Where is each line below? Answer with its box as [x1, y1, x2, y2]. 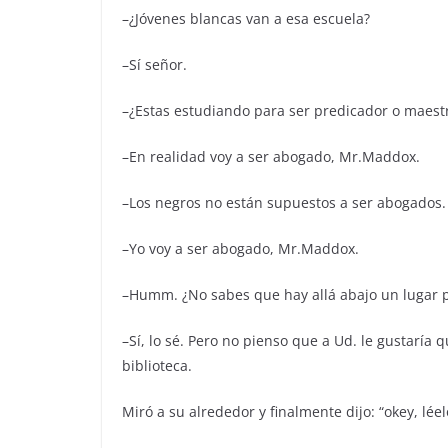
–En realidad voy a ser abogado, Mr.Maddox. [122, 147, 420, 166]
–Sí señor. [122, 55, 187, 74]
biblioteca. [122, 356, 192, 375]
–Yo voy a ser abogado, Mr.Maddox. [122, 239, 359, 258]
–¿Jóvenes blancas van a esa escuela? [122, 9, 370, 28]
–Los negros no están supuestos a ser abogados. [122, 193, 446, 212]
